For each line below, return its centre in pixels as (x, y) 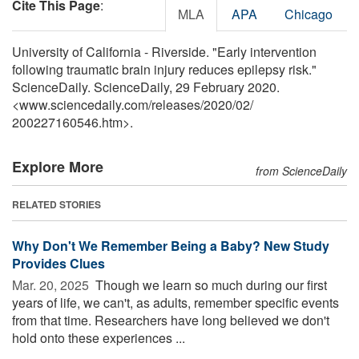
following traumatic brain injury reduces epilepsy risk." (164, 69)
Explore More (58, 166)
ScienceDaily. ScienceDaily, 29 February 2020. (146, 87)
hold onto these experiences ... (99, 337)
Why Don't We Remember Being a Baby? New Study (171, 245)
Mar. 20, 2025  (52, 284)
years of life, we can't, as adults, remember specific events (175, 302)
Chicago (309, 14)
